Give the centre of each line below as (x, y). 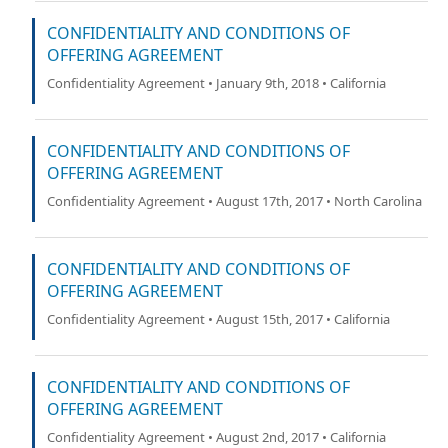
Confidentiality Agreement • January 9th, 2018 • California (216, 83)
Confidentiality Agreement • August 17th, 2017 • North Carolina (234, 201)
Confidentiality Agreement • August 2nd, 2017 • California (216, 437)
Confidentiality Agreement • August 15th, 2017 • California (218, 319)
